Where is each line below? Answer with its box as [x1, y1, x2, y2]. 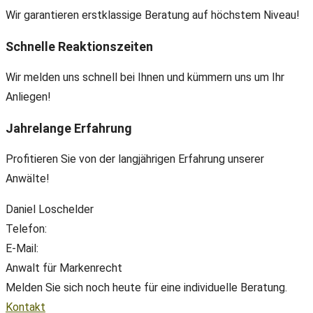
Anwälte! [6, 172, 50, 185]
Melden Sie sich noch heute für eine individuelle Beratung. [6, 281, 287, 294]
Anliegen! [6, 90, 51, 103]
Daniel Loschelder [6, 203, 94, 216]
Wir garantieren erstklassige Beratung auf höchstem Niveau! [6, 8, 300, 22]
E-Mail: [6, 242, 41, 255]
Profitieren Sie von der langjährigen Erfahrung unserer [6, 152, 264, 166]
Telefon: [6, 222, 50, 235]
